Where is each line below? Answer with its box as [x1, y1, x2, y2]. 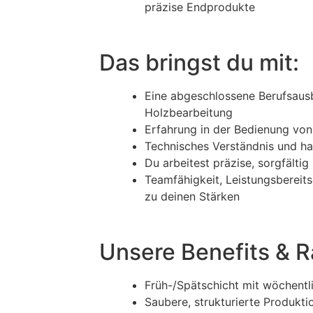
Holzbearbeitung [145, 105, 233, 119]
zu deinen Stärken [145, 189, 240, 203]
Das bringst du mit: [99, 49, 299, 76]
